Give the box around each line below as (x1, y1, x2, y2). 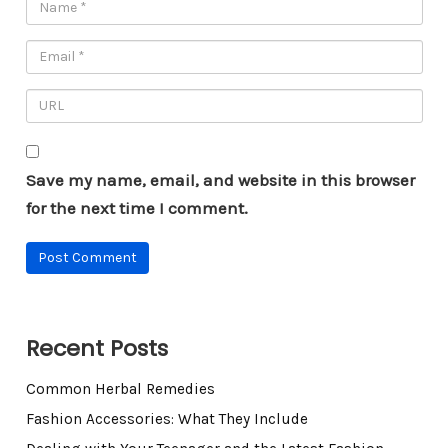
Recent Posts (25, 332, 168, 364)
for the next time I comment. (25, 197, 248, 218)
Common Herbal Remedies (25, 379, 215, 398)
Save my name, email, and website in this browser (25, 169, 415, 190)
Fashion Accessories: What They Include (25, 409, 308, 428)
